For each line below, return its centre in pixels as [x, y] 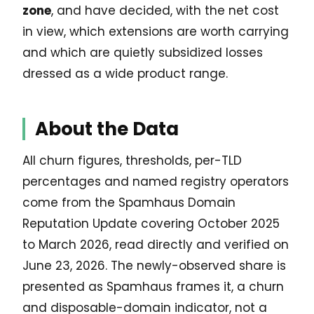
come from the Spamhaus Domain [129, 203]
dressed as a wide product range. [125, 74]
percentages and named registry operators [156, 182]
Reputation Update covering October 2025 [151, 224]
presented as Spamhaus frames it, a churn [153, 287]
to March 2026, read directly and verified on [156, 245]
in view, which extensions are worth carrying [156, 32]
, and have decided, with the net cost [165, 11]
